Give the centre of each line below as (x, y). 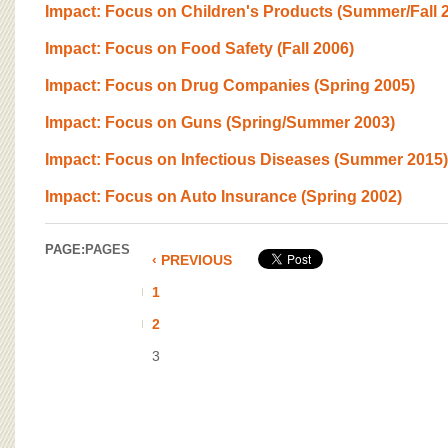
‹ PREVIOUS (192, 260)
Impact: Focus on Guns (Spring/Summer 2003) (220, 122)
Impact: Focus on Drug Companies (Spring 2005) (230, 85)
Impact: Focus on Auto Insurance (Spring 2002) (223, 196)
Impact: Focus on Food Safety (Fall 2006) (199, 48)
